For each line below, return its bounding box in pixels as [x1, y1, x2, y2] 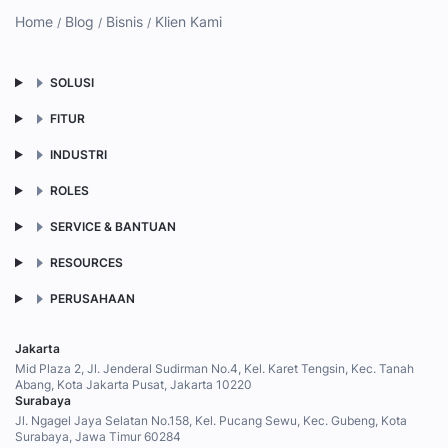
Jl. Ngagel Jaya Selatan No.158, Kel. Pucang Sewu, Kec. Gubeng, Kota [15, 412, 407, 428]
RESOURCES [49, 254, 123, 270]
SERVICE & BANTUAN [49, 218, 176, 234]
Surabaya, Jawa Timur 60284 [15, 428, 181, 444]
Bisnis [106, 12, 143, 30]
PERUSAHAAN [49, 290, 135, 306]
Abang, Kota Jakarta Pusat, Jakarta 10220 [15, 376, 252, 392]
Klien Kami [155, 12, 222, 30]
